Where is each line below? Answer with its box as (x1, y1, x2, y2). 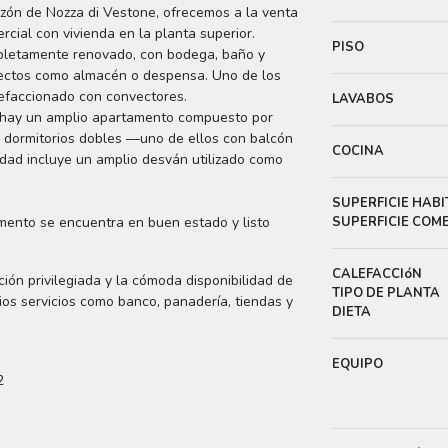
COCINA (332, 142, 385, 160)
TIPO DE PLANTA (332, 284, 441, 302)
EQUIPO (332, 355, 384, 373)
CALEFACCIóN (332, 265, 423, 283)
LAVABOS (332, 90, 395, 108)
